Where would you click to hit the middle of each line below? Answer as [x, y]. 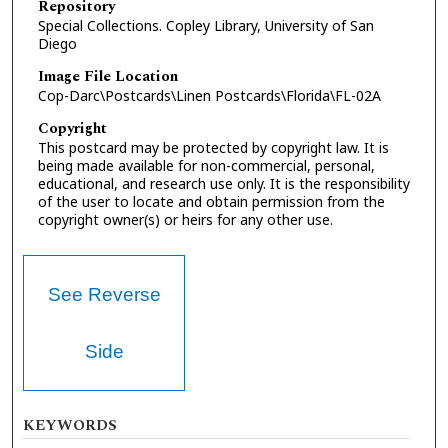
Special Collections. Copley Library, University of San [205, 26]
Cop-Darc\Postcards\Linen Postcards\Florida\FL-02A [209, 96]
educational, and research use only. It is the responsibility [223, 183]
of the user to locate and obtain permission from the [211, 201]
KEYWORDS [70, 426]
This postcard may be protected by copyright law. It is [213, 147]
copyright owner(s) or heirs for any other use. [185, 219]
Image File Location [107, 77]
